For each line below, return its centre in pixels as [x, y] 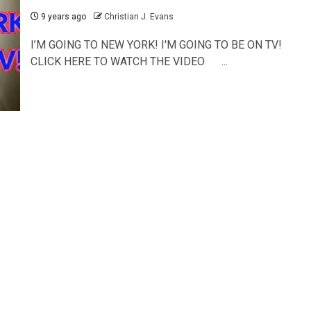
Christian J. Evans [138, 16]
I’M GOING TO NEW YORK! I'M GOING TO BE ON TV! [156, 44]
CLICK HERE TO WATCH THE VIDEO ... [129, 61]
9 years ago [62, 16]
